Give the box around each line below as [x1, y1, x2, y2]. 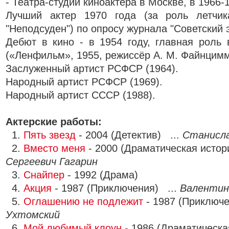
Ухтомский [6, 209, 60, 220]
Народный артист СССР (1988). [6, 89, 155, 101]
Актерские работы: [6, 116, 102, 127]
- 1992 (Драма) [64, 169, 138, 180]
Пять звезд [24, 129, 76, 141]
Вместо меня [24, 143, 85, 154]
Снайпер [24, 169, 64, 180]
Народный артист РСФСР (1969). [6, 76, 163, 87]
